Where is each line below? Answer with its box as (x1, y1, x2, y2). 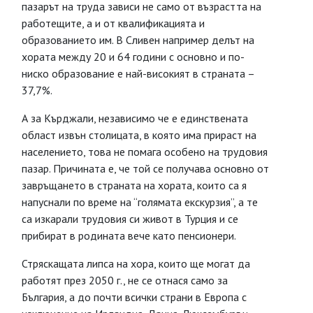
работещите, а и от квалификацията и (22, 16, 205, 30)
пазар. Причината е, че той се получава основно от (22, 161, 269, 175)
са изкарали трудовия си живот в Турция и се (22, 212, 238, 226)
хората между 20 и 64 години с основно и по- (22, 50, 245, 64)
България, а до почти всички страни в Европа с (22, 290, 247, 304)
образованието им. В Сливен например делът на (22, 33, 254, 47)
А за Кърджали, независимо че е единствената (22, 111, 248, 125)
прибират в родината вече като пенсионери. (22, 228, 236, 242)
